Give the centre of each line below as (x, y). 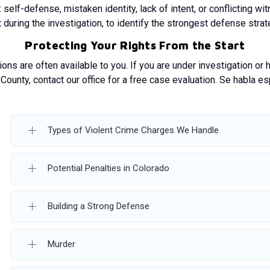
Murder (61, 244)
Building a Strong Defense (99, 206)
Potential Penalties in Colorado (108, 168)
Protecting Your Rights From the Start (135, 46)
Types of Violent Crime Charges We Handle (133, 130)
